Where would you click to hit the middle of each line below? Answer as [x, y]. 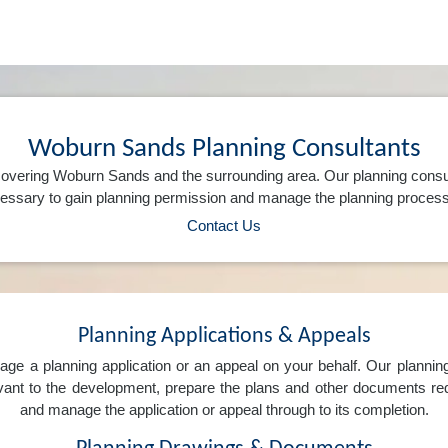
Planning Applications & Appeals [224, 336]
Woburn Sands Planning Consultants [224, 148]
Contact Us [224, 225]
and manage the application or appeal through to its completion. [224, 410]
